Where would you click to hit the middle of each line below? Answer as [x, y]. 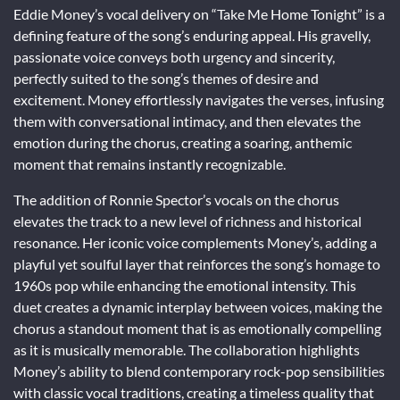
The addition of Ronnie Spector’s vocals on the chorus [176, 199]
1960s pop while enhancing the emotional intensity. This [185, 285]
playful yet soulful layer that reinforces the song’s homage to [197, 263]
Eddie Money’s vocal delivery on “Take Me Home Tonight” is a [199, 13]
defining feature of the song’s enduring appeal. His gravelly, [192, 35]
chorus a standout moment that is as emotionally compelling [197, 328]
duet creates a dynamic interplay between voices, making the [198, 306]
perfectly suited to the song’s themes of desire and [166, 78]
